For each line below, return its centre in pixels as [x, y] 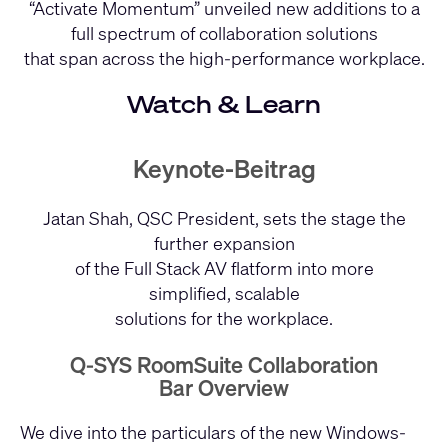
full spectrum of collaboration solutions [224, 32]
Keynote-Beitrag [224, 169]
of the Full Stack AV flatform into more [224, 267]
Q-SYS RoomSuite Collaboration [224, 364]
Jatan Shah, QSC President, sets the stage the [224, 217]
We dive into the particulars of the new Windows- [213, 432]
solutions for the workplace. [224, 317]
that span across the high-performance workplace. [224, 57]
